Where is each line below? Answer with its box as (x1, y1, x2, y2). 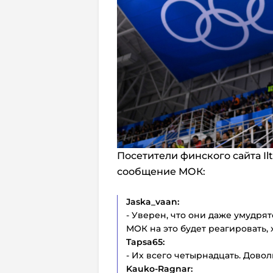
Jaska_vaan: (126, 196, 179, 207)
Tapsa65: (126, 236, 165, 247)
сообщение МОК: (117, 165, 205, 177)
